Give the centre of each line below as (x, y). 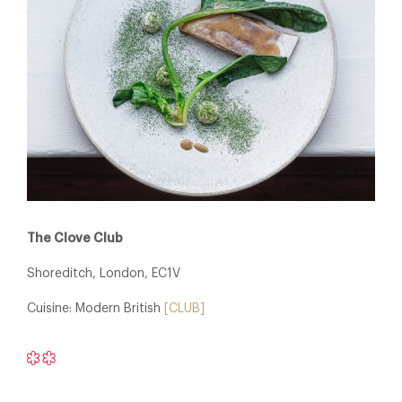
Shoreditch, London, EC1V (104, 273)
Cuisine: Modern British (96, 308)
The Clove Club (75, 238)
